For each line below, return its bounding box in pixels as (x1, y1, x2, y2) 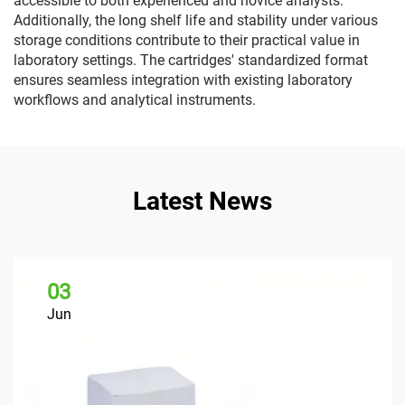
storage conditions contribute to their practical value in (14, 32, 360, 49)
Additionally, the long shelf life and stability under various (14, 12, 378, 29)
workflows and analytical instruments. (14, 91, 256, 108)
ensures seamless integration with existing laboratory (14, 71, 353, 89)
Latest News (133, 186, 272, 216)
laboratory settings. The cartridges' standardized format (14, 52, 368, 69)
